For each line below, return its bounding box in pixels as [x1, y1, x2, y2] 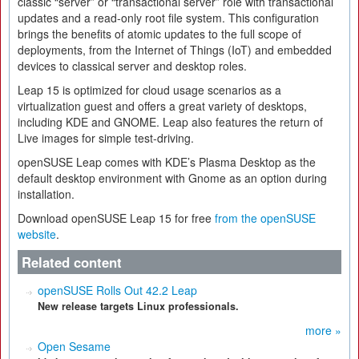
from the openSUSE [215, 210, 316, 226]
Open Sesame [38, 338, 111, 354]
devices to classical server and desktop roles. [18, 58, 247, 74]
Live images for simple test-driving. [18, 130, 194, 146]
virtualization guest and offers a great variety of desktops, [18, 98, 307, 114]
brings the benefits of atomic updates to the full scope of [18, 26, 301, 42]
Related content [22, 252, 122, 272]
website [18, 226, 56, 242]
